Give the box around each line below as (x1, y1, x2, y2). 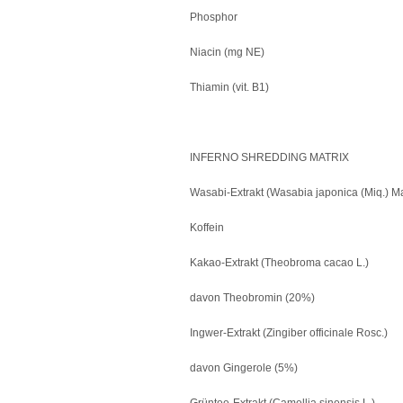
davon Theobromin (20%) (190, 291, 315, 304)
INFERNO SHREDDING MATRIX (190, 151, 349, 164)
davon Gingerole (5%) (190, 362, 298, 374)
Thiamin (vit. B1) (190, 81, 269, 94)
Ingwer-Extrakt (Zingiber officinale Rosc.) (190, 327, 388, 339)
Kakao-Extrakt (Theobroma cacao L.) (190, 256, 369, 269)
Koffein (190, 221, 224, 234)
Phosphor (190, 11, 237, 23)
